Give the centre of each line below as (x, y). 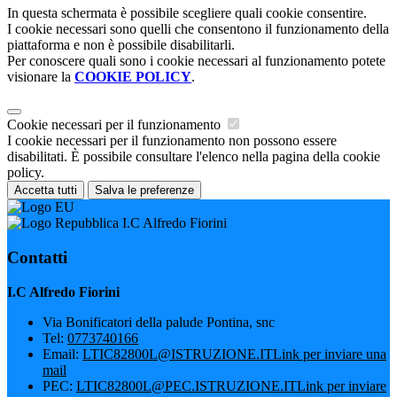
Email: (62, 354)
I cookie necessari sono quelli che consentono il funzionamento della (198, 29)
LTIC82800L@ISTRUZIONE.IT (178, 354)
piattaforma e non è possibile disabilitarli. (121, 45)
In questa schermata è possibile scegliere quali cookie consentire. (187, 13)
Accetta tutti (46, 191)
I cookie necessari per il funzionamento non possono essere (172, 141)
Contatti (37, 258)
